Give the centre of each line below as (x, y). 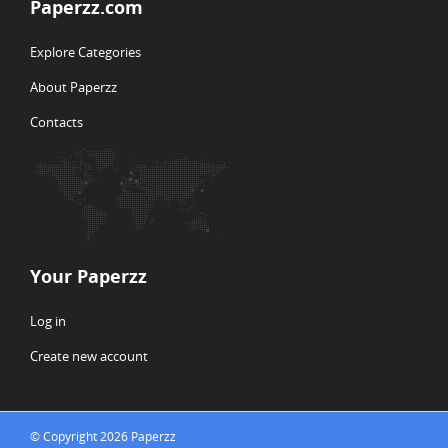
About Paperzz (73, 87)
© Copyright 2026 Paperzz (103, 436)
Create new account (89, 356)
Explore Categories (85, 52)
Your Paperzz (88, 276)
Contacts (56, 122)
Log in (48, 321)
